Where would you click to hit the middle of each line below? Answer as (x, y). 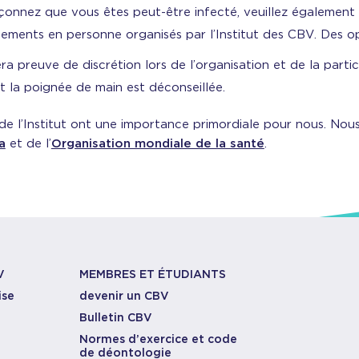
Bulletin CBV (116, 317)
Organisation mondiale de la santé (157, 143)
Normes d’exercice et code (159, 339)
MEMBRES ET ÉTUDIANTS (153, 274)
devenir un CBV (125, 296)
